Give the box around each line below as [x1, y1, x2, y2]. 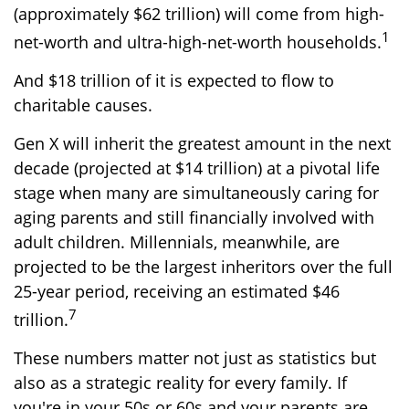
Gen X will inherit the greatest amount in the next [14, 131, 391, 154]
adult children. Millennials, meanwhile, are [14, 230, 340, 253]
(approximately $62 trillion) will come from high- [14, 2, 384, 25]
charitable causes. [14, 93, 152, 116]
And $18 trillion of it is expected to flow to [14, 68, 334, 91]
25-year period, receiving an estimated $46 [14, 279, 340, 302]
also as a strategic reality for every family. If [14, 371, 347, 393]
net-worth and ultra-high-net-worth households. [14, 30, 382, 53]
